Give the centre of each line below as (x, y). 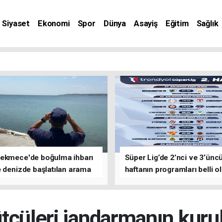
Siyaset (16, 23)
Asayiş (145, 23)
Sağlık (207, 23)
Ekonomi (54, 23)
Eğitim (177, 23)
